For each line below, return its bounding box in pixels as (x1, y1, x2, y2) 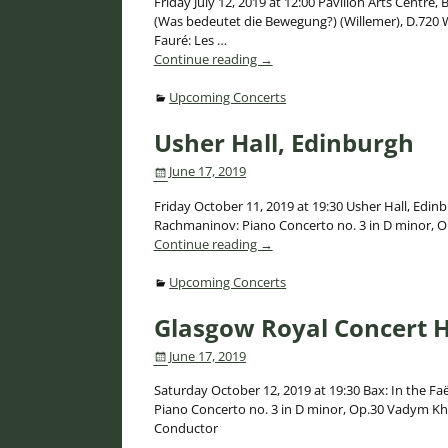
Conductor (153, 419, 218, 438)
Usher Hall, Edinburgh (153, 126, 414, 160)
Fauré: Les (153, 30, 217, 49)
